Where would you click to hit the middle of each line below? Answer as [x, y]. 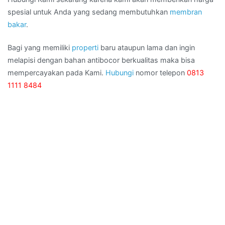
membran [186, 12]
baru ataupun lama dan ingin [147, 47]
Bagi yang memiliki [40, 47]
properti [85, 47]
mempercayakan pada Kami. [57, 72]
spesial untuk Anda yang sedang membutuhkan [89, 12]
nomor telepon [160, 72]
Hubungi [120, 72]
